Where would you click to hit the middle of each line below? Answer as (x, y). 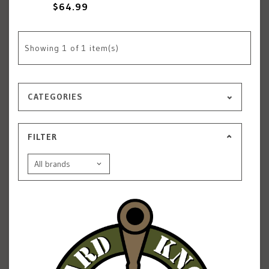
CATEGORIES (55, 97)
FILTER (42, 137)
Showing (42, 48)
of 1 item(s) (95, 48)
